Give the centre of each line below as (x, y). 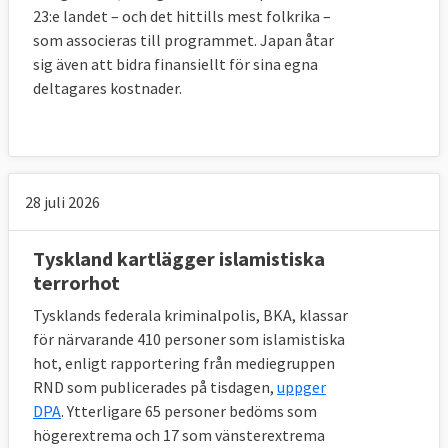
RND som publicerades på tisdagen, (155, 387)
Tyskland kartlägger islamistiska (179, 259)
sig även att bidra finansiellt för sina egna (175, 64)
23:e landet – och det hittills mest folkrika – (182, 16)
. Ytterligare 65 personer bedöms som (189, 411)
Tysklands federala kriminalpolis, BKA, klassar (190, 315)
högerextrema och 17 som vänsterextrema (179, 435)
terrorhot (76, 283)
